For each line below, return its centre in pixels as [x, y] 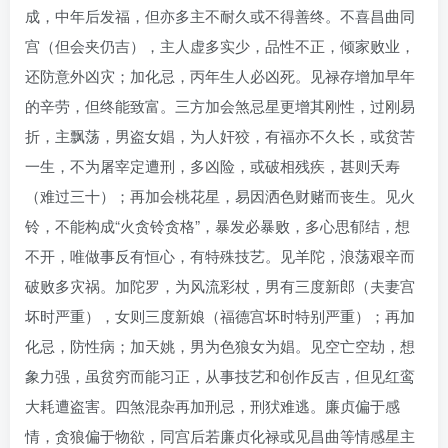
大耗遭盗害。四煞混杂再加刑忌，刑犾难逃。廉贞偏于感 [212, 405]
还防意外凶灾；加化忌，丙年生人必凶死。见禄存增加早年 [220, 75]
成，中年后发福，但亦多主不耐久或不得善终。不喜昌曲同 [220, 15]
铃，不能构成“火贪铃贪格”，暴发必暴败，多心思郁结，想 [217, 225]
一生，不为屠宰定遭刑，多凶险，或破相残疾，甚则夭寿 [212, 165]
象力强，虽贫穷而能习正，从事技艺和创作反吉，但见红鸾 [220, 375]
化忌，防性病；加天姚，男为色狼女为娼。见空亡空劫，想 [220, 345]
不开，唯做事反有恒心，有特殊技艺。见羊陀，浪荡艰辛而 [220, 255]
